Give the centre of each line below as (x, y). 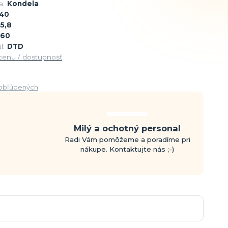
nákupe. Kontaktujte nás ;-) (127, 149)
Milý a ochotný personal (127, 129)
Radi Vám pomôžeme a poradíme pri (127, 140)
